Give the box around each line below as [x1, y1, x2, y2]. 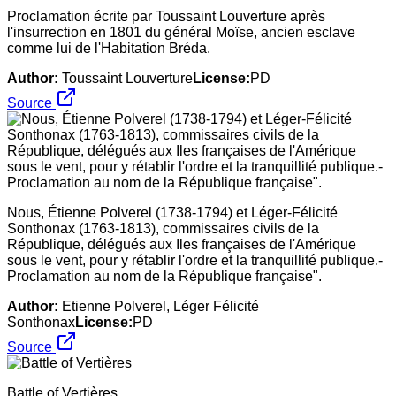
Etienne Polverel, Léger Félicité [62, 298, 259, 314]
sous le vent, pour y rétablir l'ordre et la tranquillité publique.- [7, 252, 383, 268]
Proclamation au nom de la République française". [7, 268, 322, 284]
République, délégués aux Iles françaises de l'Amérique [7, 236, 356, 252]
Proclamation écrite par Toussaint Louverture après [7, 8, 325, 24]
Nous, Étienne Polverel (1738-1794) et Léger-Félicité [7, 204, 338, 220]
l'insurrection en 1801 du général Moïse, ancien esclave [7, 24, 355, 40]
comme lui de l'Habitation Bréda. [7, 40, 210, 56]
